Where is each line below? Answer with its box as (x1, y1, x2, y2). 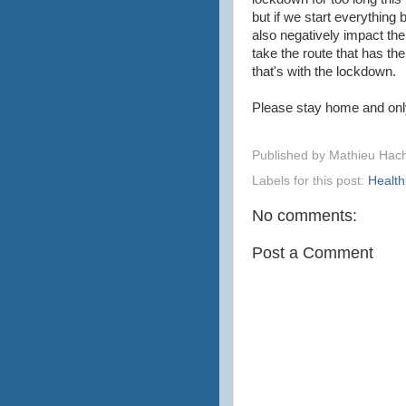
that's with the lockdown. (252, 64, 396, 79)
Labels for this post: (252, 173, 368, 188)
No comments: (252, 206, 357, 225)
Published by (252, 148, 329, 162)
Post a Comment (252, 243, 373, 262)
